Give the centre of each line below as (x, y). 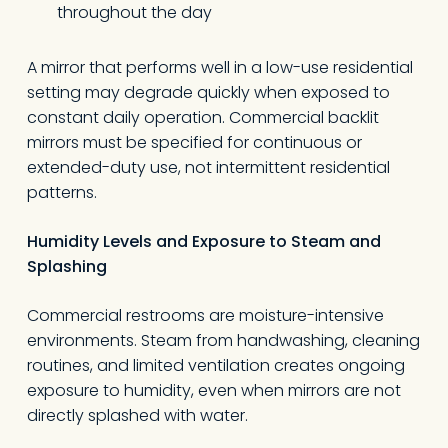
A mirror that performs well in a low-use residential (219, 67)
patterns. (61, 192)
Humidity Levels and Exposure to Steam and (203, 241)
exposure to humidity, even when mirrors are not (213, 390)
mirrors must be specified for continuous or (194, 142)
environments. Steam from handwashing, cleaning (223, 340)
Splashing (66, 266)
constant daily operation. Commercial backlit (202, 117)
